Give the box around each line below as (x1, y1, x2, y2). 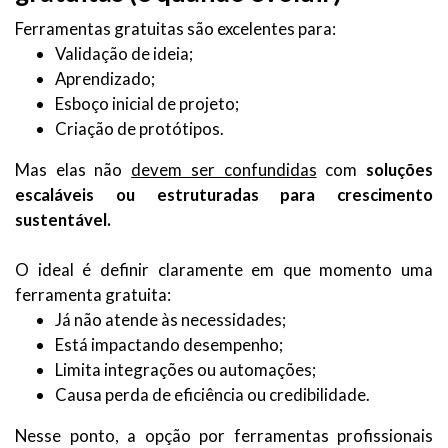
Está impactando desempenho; (55, 334, 283, 356)
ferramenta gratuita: (15, 284, 171, 306)
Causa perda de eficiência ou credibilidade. (55, 384, 370, 406)
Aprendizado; (55, 68, 155, 90)
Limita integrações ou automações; (55, 359, 316, 381)
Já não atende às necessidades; (55, 309, 286, 331)
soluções (366, 159, 434, 181)
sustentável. (15, 209, 111, 231)
